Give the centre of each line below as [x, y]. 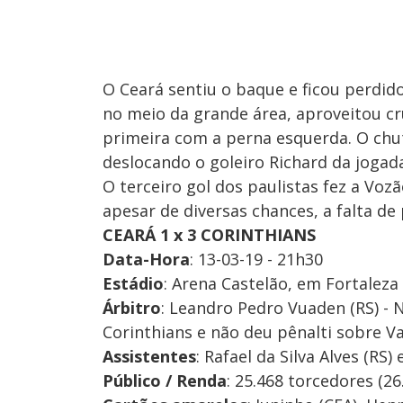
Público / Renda [165, 380]
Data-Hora [146, 259]
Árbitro [132, 307]
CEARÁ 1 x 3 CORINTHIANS [209, 234]
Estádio [133, 283]
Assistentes [149, 356]
